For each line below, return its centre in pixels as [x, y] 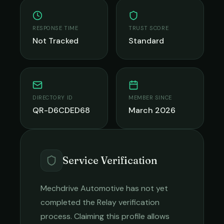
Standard [146, 41]
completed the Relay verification [100, 202]
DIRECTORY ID [53, 97]
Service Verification [110, 160]
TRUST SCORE [149, 28]
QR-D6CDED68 [61, 110]
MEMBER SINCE [150, 97]
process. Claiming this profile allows [105, 216]
